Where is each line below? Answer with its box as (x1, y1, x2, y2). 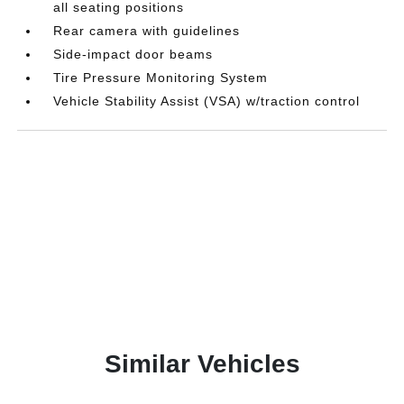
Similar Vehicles (104, 350, 300, 378)
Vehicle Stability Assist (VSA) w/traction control (53, 94, 361, 108)
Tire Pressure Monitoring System (53, 70, 269, 85)
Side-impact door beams (53, 47, 214, 61)
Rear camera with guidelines (53, 23, 241, 38)
